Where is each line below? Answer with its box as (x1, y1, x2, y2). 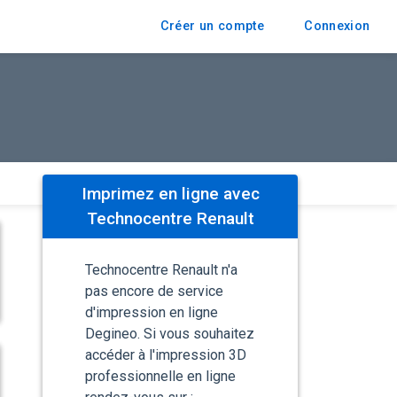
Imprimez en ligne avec (81, 183, 260, 205)
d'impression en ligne (85, 304, 218, 322)
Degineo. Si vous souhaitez (85, 325, 254, 343)
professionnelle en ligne (85, 368, 236, 385)
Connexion (304, 19, 370, 34)
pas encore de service (85, 283, 223, 300)
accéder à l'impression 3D (85, 346, 246, 364)
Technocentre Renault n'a (85, 261, 237, 279)
